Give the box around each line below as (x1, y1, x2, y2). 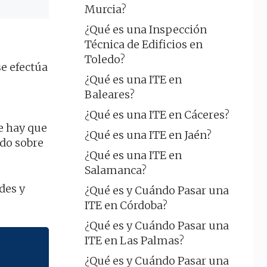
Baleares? (85, 88, 135, 101)
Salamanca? (85, 163, 147, 177)
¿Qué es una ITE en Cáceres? (85, 108, 229, 122)
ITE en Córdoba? (85, 198, 167, 212)
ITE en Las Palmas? (85, 234, 184, 247)
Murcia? (85, 2, 126, 16)
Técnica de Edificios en (85, 38, 203, 51)
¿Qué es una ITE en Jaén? (85, 128, 212, 142)
